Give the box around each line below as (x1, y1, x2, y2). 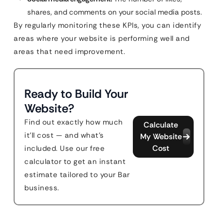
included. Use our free (24, 144, 105, 154)
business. (24, 183, 59, 193)
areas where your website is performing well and (14, 34, 190, 44)
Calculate (144, 120, 179, 130)
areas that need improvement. (14, 47, 125, 57)
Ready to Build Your (24, 86, 128, 102)
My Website (140, 131, 182, 142)
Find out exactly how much (24, 117, 123, 127)
